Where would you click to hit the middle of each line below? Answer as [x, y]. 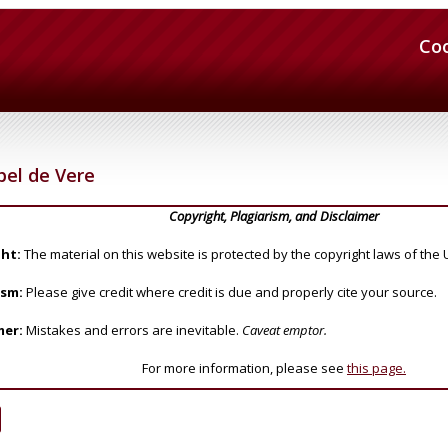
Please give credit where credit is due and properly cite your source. [230, 291]
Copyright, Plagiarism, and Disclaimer [274, 215]
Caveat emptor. [284, 329]
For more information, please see [244, 367]
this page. [376, 367]
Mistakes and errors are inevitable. [132, 329]
